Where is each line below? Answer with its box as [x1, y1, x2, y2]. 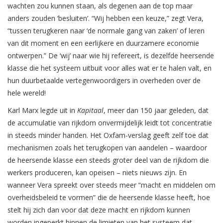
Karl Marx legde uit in [7, 106, 77, 115]
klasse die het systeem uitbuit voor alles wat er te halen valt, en [7, 63, 212, 73]
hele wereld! [7, 88, 46, 98]
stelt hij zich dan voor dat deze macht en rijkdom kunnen [7, 205, 190, 215]
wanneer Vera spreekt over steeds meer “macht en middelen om [7, 180, 216, 190]
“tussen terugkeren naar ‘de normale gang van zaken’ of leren [7, 26, 205, 36]
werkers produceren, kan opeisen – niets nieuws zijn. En [7, 168, 187, 178]
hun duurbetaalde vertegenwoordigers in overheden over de [7, 76, 201, 86]
